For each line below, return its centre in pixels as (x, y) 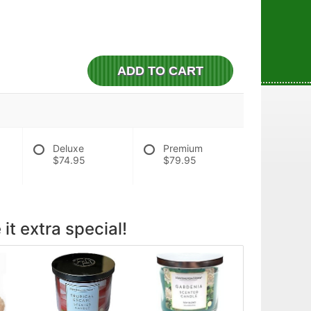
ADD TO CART (161, 71)
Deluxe (68, 148)
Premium (183, 148)
